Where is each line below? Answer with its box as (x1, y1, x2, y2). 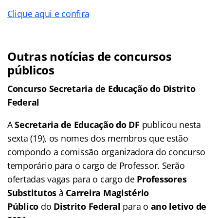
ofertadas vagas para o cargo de (7, 173, 137, 185)
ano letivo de (150, 200, 207, 212)
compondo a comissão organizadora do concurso (7, 145, 206, 158)
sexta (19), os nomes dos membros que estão (7, 132, 188, 144)
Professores (137, 173, 187, 185)
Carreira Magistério (66, 186, 149, 199)
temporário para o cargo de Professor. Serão (7, 159, 185, 171)
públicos (7, 61, 54, 78)
